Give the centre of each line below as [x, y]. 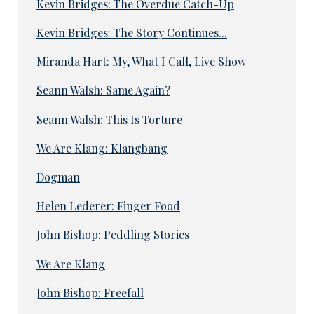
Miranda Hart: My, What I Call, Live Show [141, 62]
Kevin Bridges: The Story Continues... [131, 32]
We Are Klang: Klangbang [102, 148]
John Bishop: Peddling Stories [112, 235]
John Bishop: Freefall [90, 292]
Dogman [58, 177]
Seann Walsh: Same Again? [103, 90]
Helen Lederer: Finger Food [108, 206]
